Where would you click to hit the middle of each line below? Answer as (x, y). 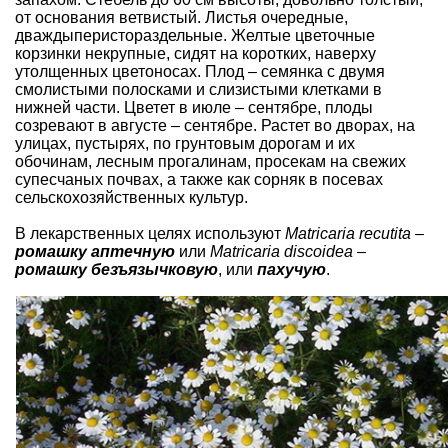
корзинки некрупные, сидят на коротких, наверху (195, 54)
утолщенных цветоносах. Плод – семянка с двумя (200, 72)
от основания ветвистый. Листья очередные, (181, 18)
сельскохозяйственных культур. (131, 198)
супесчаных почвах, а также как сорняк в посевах (199, 180)
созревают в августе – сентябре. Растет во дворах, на (215, 126)
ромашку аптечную (95, 252)
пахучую (291, 270)
